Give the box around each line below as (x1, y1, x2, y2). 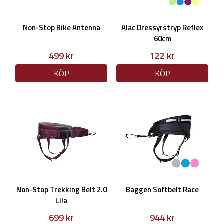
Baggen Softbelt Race (126, 184, 199, 195)
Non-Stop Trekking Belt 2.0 (16, 184, 107, 195)
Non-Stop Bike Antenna (22, 22, 100, 33)
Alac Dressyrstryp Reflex (121, 22, 203, 33)
